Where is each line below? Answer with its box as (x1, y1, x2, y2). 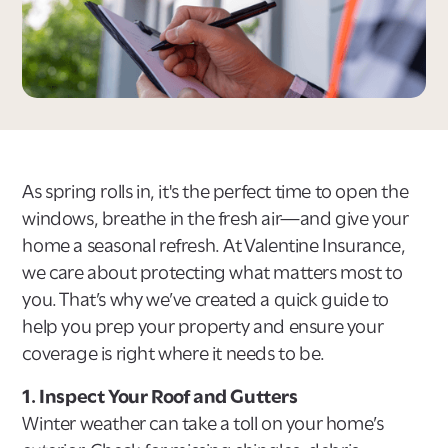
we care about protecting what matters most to (22, 260, 403, 284)
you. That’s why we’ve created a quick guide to (22, 287, 390, 311)
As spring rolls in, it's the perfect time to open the (22, 179, 409, 203)
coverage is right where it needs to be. (22, 341, 325, 365)
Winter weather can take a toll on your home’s (22, 411, 384, 435)
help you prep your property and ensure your (22, 314, 384, 338)
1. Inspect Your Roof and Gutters (22, 384, 298, 408)
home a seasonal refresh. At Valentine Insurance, (22, 233, 406, 257)
